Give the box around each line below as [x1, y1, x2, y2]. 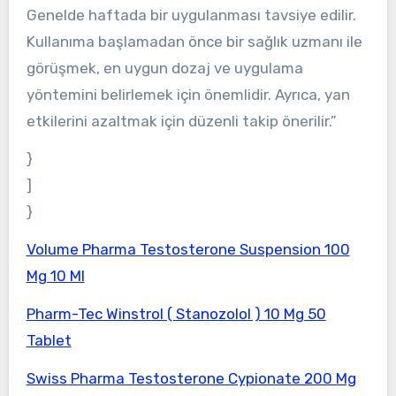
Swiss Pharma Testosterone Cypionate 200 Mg [26, 369, 356, 387]
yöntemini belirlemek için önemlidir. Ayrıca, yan [26, 85, 350, 103]
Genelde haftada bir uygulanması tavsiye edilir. [26, 5, 356, 24]
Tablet [26, 331, 72, 350]
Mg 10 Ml [26, 267, 85, 286]
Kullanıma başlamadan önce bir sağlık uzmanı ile [26, 32, 362, 50]
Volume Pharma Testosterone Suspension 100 [26, 240, 350, 259]
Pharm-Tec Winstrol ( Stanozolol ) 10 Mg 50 [26, 305, 326, 324]
